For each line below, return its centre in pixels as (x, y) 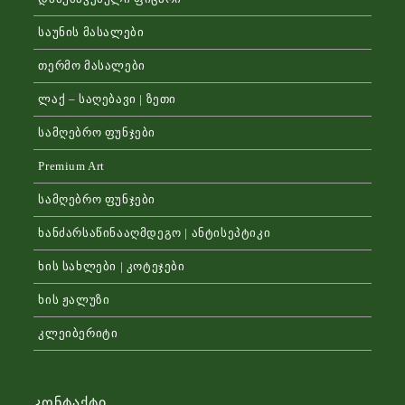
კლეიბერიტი (78, 334)
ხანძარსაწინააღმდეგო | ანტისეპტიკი (155, 233)
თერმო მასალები (92, 66)
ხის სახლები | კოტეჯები (112, 267)
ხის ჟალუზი (74, 300)
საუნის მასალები (91, 33)
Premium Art (72, 166)
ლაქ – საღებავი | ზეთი (108, 99)
